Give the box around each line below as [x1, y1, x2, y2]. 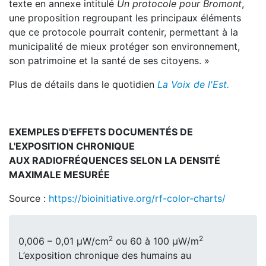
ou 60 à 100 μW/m [113, 235, 199, 247]
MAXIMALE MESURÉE [9, 169, 110, 180]
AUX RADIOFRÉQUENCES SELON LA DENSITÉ [9, 154, 220, 166]
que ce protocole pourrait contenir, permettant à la [9, 26, 238, 38]
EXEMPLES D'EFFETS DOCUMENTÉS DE [9, 126, 193, 138]
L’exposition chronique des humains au [18, 249, 191, 261]
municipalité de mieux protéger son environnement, [9, 40, 240, 52]
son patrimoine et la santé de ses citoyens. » [9, 55, 210, 66]
